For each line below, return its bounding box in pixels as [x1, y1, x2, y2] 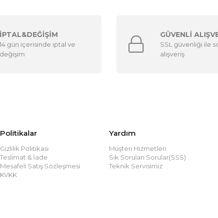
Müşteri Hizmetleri [109, 145, 166, 152]
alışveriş [160, 50, 184, 58]
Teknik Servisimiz [109, 162, 163, 170]
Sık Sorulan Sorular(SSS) [109, 153, 186, 161]
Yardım [109, 128, 136, 138]
